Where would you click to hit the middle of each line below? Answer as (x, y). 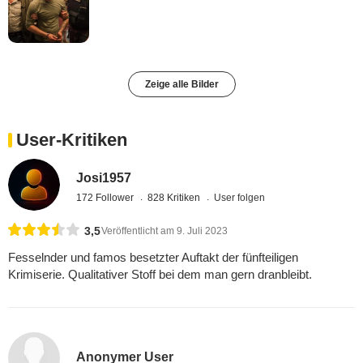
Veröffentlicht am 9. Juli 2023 (164, 231)
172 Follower (107, 197)
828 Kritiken (175, 197)
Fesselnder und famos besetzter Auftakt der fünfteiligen (153, 258)
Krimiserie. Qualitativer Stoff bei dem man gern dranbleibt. (160, 275)
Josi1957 (104, 177)
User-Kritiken (72, 139)
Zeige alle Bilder (181, 84)
